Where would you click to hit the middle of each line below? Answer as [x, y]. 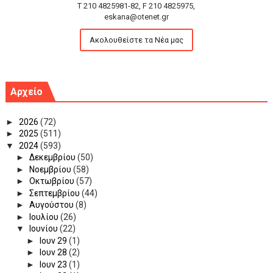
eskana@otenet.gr [136, 17]
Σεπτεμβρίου [55, 193]
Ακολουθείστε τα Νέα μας [136, 40]
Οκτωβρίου [52, 181]
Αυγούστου [52, 205]
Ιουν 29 [54, 240]
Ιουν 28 [54, 253]
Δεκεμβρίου [53, 158]
